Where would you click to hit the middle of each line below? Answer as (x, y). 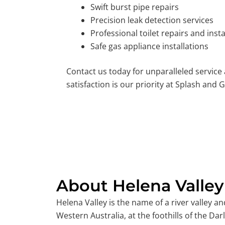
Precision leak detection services (152, 20)
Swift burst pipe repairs (135, 7)
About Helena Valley (140, 186)
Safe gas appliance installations (149, 46)
